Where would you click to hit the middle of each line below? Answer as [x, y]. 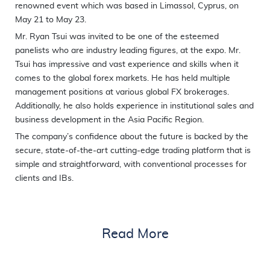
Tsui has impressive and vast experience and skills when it [127, 64]
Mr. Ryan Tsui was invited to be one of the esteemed [117, 36]
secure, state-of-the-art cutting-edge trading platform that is [133, 150]
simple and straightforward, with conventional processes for [131, 164]
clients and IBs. [44, 178]
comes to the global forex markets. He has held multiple [123, 78]
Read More [135, 234]
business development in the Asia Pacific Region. [109, 120]
